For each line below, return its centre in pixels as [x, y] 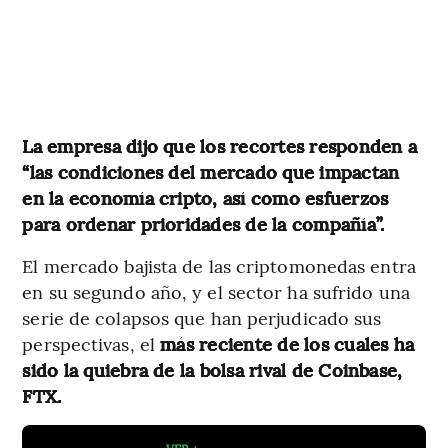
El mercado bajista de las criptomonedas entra [219, 266]
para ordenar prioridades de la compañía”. [203, 224]
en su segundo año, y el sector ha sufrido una [216, 292]
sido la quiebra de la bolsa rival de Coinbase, [212, 370]
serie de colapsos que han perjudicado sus [202, 318]
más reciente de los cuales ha [285, 344]
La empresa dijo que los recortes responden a [219, 146]
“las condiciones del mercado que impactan [211, 172]
